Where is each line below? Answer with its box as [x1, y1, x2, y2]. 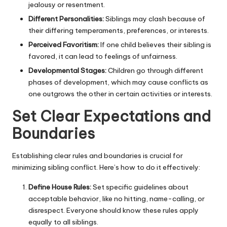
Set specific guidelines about [91, 182, 188, 192]
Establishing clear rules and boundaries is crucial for [12, 150, 183, 160]
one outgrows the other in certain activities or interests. [28, 89, 212, 99]
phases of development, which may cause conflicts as [28, 78, 208, 87]
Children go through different [106, 66, 203, 75]
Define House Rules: [28, 182, 91, 192]
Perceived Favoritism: [28, 40, 99, 50]
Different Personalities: [28, 14, 104, 24]
